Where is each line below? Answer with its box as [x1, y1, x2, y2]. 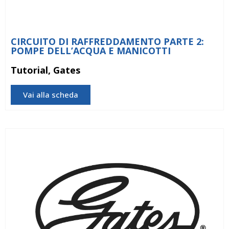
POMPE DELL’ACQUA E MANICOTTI [11, 44, 171, 57]
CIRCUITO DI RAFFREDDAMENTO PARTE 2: [11, 35, 204, 48]
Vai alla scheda [23, 89, 78, 100]
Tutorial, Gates [11, 63, 80, 76]
